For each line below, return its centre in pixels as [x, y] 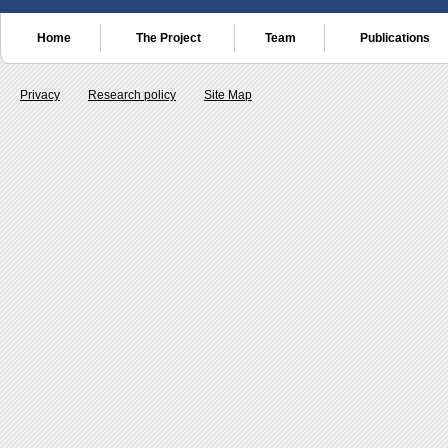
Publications [395, 38]
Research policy [132, 95]
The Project [168, 38]
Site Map [228, 95]
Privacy [40, 95]
